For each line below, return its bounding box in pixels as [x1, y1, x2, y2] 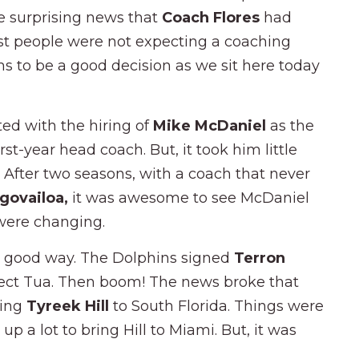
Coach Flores [162, 8, 264, 26]
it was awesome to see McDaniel [68, 188, 309, 207]
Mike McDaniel [153, 116, 270, 135]
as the [270, 116, 314, 135]
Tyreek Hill [26, 296, 113, 315]
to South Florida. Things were [113, 296, 324, 315]
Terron [234, 248, 285, 267]
